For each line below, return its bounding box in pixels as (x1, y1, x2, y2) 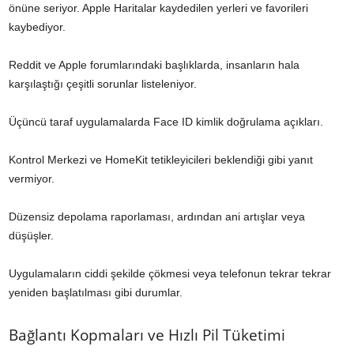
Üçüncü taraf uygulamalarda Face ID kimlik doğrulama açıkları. (9, 115, 323, 129)
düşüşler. (9, 229, 54, 243)
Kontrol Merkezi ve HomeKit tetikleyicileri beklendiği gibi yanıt (9, 153, 313, 167)
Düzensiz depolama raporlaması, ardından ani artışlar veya (9, 210, 305, 224)
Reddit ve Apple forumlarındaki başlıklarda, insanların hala (9, 58, 299, 72)
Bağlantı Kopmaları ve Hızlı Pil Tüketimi (9, 325, 285, 346)
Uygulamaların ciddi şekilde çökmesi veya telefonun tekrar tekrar (9, 267, 331, 281)
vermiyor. (9, 172, 55, 186)
